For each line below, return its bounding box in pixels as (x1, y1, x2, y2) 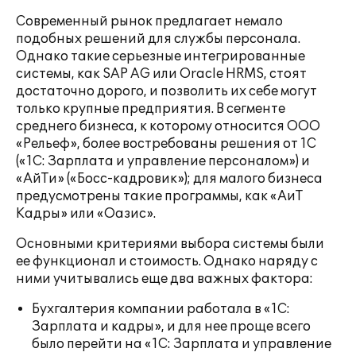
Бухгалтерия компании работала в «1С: (32, 301, 290, 317)
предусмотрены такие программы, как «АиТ (16, 188, 303, 204)
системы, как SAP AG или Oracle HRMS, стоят (16, 66, 307, 82)
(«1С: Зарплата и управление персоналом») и (16, 153, 310, 169)
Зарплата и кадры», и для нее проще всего (32, 319, 311, 335)
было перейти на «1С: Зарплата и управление (32, 336, 331, 352)
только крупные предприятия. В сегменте (16, 101, 285, 117)
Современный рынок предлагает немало (16, 14, 283, 29)
